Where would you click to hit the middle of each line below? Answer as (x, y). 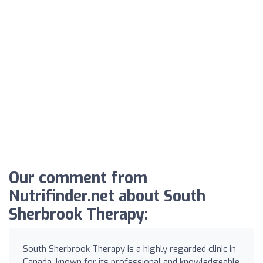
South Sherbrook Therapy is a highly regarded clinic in (129, 249)
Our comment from (78, 178)
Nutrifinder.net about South (107, 196)
